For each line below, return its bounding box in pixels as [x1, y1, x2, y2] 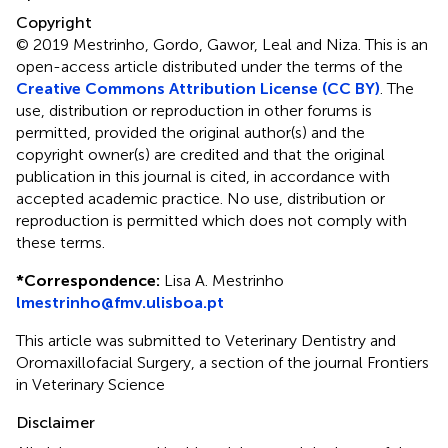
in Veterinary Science [16, 374, 165, 394]
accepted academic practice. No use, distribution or [16, 188, 385, 208]
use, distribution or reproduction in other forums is [16, 100, 372, 120]
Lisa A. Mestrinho [160, 270, 284, 290]
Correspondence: [24, 270, 160, 290]
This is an [365, 34, 428, 54]
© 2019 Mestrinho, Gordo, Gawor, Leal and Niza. [16, 34, 365, 54]
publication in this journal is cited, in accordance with [16, 166, 390, 186]
